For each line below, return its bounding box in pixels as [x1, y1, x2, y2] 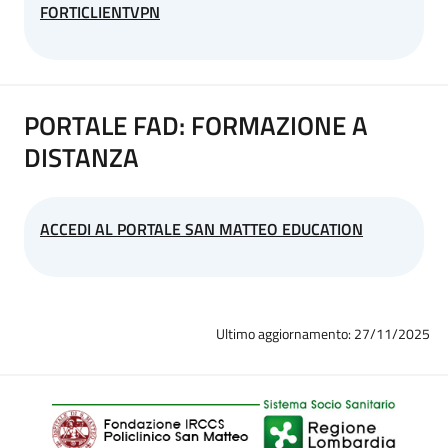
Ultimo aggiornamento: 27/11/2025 [216, 322, 431, 344]
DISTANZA [24, 137, 139, 177]
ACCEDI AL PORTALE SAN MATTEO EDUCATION [40, 216, 363, 241]
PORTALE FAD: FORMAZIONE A [24, 105, 368, 145]
